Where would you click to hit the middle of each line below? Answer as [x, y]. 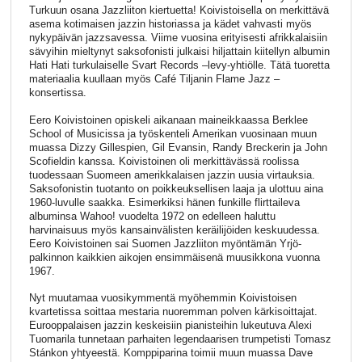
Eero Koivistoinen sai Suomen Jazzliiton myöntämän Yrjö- [165, 243]
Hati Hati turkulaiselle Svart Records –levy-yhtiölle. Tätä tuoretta [179, 65]
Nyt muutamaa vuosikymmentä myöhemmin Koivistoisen [162, 298]
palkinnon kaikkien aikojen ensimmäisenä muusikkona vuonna [174, 257]
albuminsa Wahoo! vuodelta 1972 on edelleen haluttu [152, 216]
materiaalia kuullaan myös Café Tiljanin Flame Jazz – [154, 79]
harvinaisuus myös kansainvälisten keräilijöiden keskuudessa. [174, 229]
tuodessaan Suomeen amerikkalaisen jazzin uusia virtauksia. [172, 175]
